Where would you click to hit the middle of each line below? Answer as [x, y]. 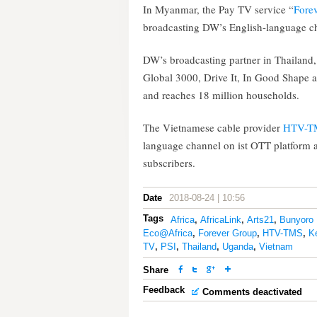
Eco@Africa [168, 233]
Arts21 [260, 220]
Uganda [238, 247]
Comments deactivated [252, 292]
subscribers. [169, 163]
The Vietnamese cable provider [213, 127]
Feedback [164, 290]
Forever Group [227, 233]
